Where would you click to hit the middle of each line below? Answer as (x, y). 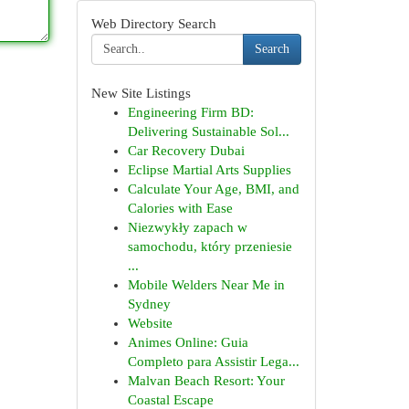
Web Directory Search (153, 24)
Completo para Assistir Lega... (213, 362)
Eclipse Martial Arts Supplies (209, 170)
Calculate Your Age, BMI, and (213, 189)
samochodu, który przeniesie (210, 246)
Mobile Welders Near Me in (206, 285)
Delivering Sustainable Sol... (208, 131)
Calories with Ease (180, 208)
